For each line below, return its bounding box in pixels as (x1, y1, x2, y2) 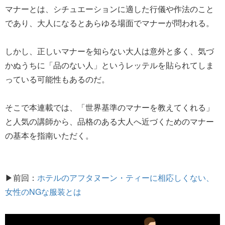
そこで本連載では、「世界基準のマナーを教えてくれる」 (5, 101, 214, 113)
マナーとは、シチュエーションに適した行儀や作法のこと (5, 3, 214, 15)
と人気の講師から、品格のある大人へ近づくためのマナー (5, 115, 214, 127)
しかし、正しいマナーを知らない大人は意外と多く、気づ (5, 45, 214, 57)
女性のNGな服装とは (5, 185, 81, 197)
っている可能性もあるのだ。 (5, 73, 109, 85)
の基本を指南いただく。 (5, 129, 93, 141)
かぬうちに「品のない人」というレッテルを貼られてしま (5, 59, 214, 71)
